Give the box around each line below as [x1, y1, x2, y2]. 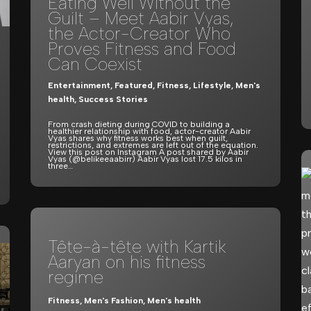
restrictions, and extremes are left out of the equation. [48, 140, 258, 150]
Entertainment [48, 81, 110, 90]
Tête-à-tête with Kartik [48, 236, 226, 257]
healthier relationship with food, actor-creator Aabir [48, 126, 251, 136]
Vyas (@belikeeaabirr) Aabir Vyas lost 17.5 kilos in [48, 154, 242, 164]
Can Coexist [48, 53, 142, 74]
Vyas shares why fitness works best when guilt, [48, 133, 228, 143]
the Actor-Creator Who [48, 23, 230, 44]
